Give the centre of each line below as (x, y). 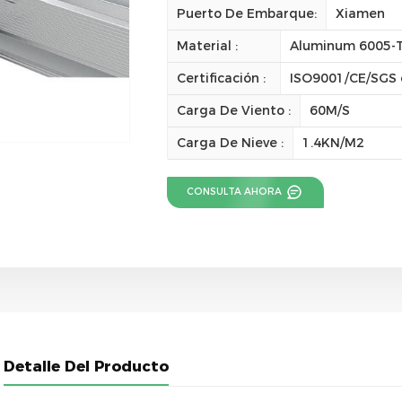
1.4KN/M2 (333, 142)
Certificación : (221, 78)
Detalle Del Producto (86, 366)
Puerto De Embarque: (246, 13)
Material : (207, 45)
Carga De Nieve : (230, 142)
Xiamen (360, 13)
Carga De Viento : (233, 110)
